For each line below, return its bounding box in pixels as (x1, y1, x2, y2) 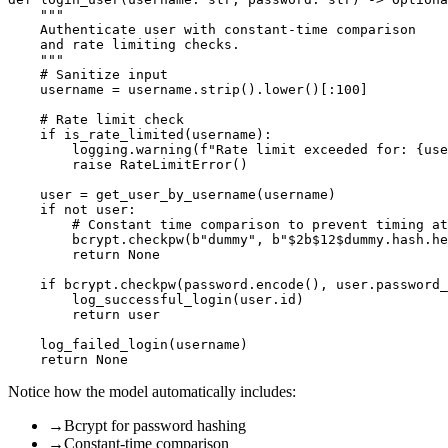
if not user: (8, 201, 136, 217)
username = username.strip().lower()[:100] (8, 81, 368, 97)
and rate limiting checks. (8, 36, 240, 52)
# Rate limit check (8, 111, 184, 127)
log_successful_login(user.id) (8, 291, 304, 307)
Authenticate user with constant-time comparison (8, 21, 416, 37)
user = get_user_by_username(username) (8, 186, 336, 202)
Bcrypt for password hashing (64, 416, 246, 434)
